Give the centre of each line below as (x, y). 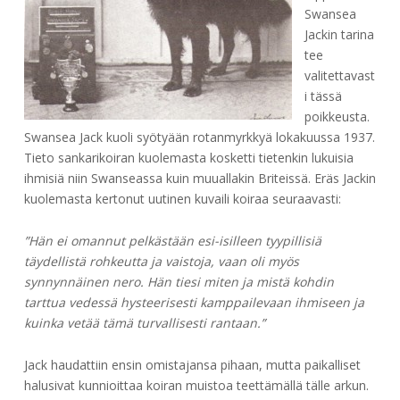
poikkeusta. (337, 117)
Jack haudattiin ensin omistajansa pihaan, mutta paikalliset (192, 365)
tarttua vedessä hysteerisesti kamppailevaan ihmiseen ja (194, 303)
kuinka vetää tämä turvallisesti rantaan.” (144, 323)
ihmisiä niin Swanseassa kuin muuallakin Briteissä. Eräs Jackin (200, 179)
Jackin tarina (339, 35)
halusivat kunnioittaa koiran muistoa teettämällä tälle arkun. (196, 386)
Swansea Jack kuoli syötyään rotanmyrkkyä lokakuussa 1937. (199, 137)
